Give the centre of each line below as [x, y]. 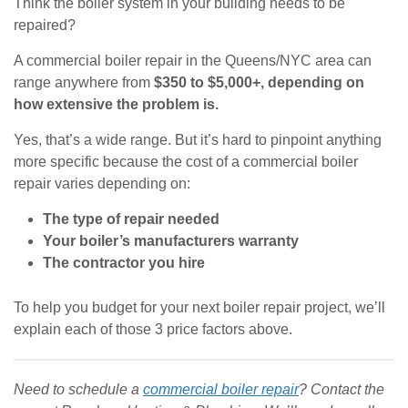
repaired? [46, 25]
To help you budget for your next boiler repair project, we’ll [199, 307]
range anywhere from [84, 82]
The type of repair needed [131, 219]
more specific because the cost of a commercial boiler [186, 162]
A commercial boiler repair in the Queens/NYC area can [193, 61]
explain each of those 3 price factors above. [153, 329]
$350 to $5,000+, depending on [259, 82]
